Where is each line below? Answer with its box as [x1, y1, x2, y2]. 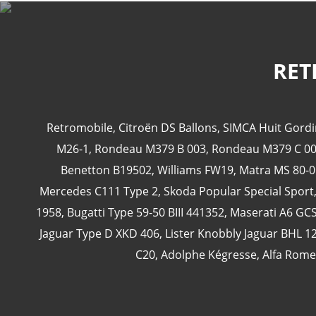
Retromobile [46, 120, 113, 135]
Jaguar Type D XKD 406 [39, 226, 159, 241]
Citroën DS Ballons [118, 120, 217, 135]
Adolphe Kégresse [160, 247, 257, 262]
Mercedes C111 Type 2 [39, 183, 158, 199]
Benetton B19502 [61, 162, 152, 178]
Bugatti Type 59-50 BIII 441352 [66, 205, 224, 220]
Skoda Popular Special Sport [163, 183, 314, 199]
